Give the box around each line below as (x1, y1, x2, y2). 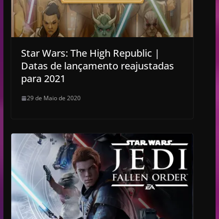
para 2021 (21, 72, 66, 86)
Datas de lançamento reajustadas (21, 59, 174, 73)
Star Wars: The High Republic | (21, 46, 160, 60)
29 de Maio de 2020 (26, 94, 81, 103)
